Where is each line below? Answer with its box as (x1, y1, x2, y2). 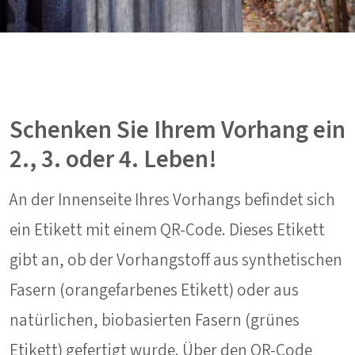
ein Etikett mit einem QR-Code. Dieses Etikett (10, 217, 325, 242)
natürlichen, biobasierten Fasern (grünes (10, 307, 300, 333)
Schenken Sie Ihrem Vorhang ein (10, 112, 345, 147)
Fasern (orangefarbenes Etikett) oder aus (10, 277, 299, 303)
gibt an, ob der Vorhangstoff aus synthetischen (10, 247, 342, 273)
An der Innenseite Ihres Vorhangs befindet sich (10, 187, 335, 212)
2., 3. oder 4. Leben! (10, 141, 217, 177)
